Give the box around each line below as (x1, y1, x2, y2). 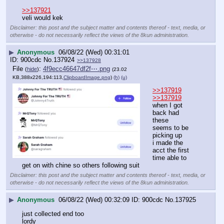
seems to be (152, 124, 188, 132)
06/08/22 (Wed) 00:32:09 (58, 195, 129, 203)
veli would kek (22, 13, 63, 21)
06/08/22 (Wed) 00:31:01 (58, 48, 129, 56)
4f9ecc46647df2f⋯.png (43, 65, 110, 73)
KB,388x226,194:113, (12, 74, 63, 80)
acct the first (152, 146, 189, 154)
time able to (152, 154, 186, 162)
